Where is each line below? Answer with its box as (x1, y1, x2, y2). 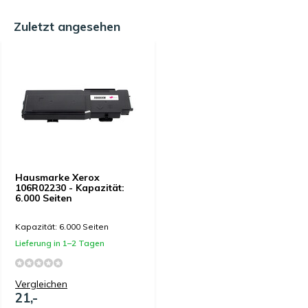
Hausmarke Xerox (15, 171, 100, 184)
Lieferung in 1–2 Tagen (15, 238, 104, 248)
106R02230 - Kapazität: (15, 181, 124, 194)
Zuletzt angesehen (14, 19, 120, 34)
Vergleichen (15, 278, 67, 290)
